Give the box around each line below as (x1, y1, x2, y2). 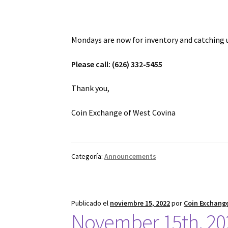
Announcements (104, 152, 157, 161)
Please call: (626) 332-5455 (71, 59, 163, 69)
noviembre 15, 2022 (110, 198, 170, 208)
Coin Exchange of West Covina (71, 107, 176, 118)
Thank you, (71, 83, 110, 94)
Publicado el (71, 198, 110, 208)
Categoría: (71, 152, 105, 161)
